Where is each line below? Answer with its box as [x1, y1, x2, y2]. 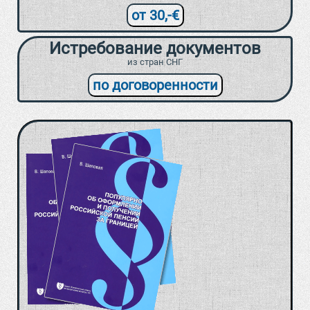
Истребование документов [49, 39, 261, 59]
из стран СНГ [127, 57, 183, 68]
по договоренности [92, 77, 218, 94]
